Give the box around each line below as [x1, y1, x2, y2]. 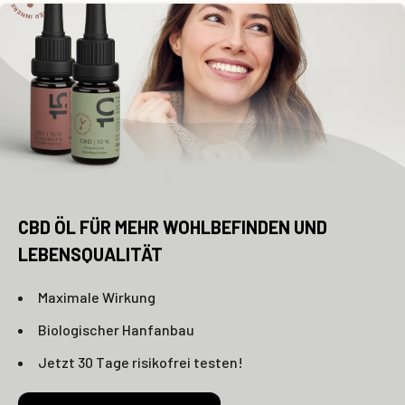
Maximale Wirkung [38, 287, 155, 306]
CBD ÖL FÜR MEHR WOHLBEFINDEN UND [18, 215, 327, 238]
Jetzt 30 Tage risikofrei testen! [38, 353, 243, 371]
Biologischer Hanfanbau [38, 320, 194, 338]
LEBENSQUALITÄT [18, 242, 163, 265]
